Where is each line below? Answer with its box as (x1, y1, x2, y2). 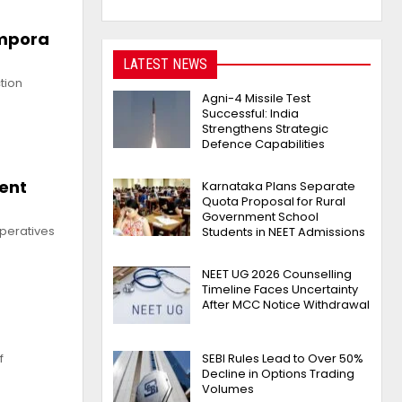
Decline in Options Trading (202, 364, 355, 382)
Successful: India (202, 105, 300, 123)
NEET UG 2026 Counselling (202, 266, 353, 284)
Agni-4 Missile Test (202, 90, 311, 108)
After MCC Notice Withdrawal (202, 296, 371, 314)
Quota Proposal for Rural (202, 193, 346, 211)
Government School (202, 208, 319, 226)
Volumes (202, 380, 255, 398)
